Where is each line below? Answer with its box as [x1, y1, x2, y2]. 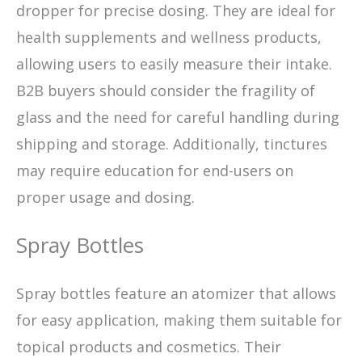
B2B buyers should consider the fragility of [16, 80, 315, 100]
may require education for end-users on [16, 160, 293, 180]
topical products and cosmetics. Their [16, 336, 281, 356]
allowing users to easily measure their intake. [16, 53, 332, 74]
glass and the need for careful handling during [16, 107, 339, 127]
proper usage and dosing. [16, 187, 195, 207]
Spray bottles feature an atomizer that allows [16, 283, 336, 303]
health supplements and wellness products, [16, 27, 322, 47]
